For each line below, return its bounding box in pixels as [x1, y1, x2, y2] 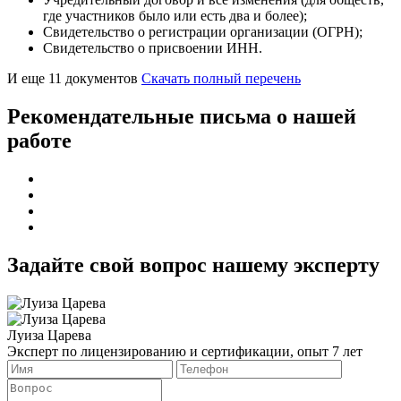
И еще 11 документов [7, 71, 141, 87]
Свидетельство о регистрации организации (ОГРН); [43, 24, 363, 40]
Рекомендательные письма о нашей [7, 105, 356, 129]
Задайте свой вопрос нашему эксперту [7, 253, 380, 277]
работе [7, 129, 72, 153]
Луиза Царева [7, 328, 91, 343]
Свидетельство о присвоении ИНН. [43, 40, 262, 56]
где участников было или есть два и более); [43, 8, 307, 24]
